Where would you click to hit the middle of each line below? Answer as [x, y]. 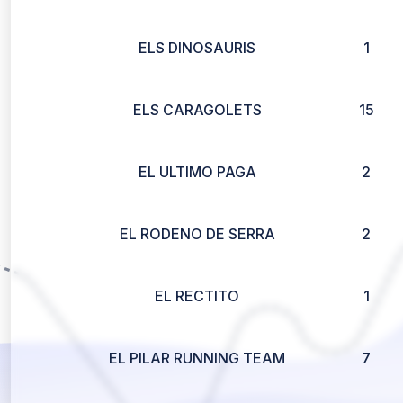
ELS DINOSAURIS [197, 48]
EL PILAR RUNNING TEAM [197, 358]
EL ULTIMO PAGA [197, 172]
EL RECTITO [197, 296]
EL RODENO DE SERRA [197, 234]
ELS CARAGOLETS [197, 110]
